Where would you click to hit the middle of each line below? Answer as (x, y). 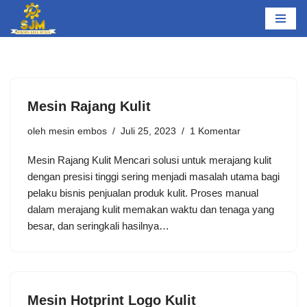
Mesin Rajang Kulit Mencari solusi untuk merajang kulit (149, 160)
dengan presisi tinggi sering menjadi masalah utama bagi (153, 176)
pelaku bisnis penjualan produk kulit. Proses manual (143, 193)
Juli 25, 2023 (148, 131)
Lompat (27, 37)
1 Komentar (215, 131)
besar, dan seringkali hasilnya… (100, 225)
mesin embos (78, 131)
